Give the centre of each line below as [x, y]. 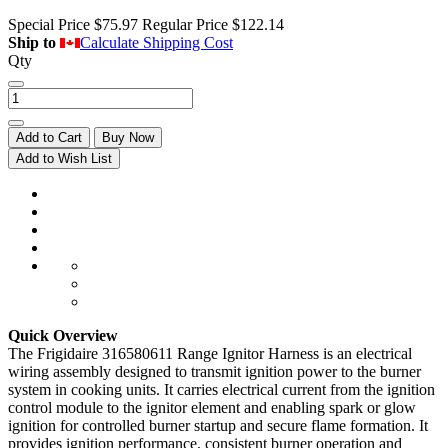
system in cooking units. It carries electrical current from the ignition [221, 389]
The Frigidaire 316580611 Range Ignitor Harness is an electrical [210, 353]
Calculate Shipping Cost [156, 42]
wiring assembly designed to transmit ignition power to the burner [214, 371]
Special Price [49, 24]
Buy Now [128, 137]
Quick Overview [63, 335]
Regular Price [185, 24]
